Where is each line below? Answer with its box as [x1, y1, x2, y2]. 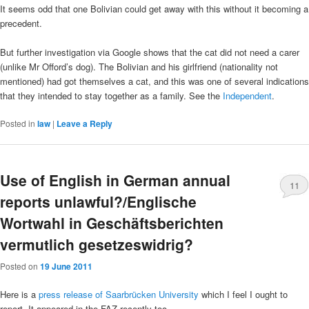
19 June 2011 [40, 259, 92, 272]
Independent [223, 89, 272, 103]
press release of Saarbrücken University [39, 287, 201, 301]
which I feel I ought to [201, 287, 288, 301]
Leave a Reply [57, 117, 112, 130]
